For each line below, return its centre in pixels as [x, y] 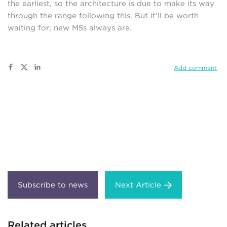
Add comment [195, 68]
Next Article [138, 185]
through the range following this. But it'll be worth [103, 16]
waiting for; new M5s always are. [70, 28]
